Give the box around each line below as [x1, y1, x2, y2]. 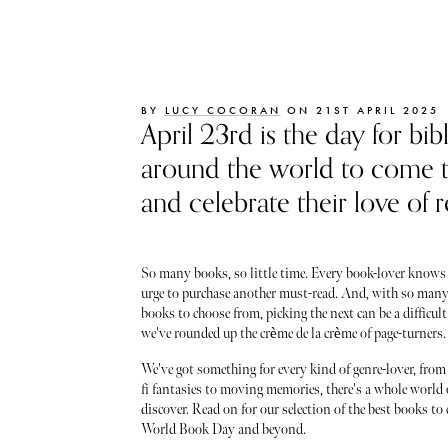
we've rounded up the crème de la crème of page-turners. [140, 324, 446, 342]
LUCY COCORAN [164, 102, 281, 117]
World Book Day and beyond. [140, 420, 306, 438]
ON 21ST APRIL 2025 [280, 102, 439, 117]
